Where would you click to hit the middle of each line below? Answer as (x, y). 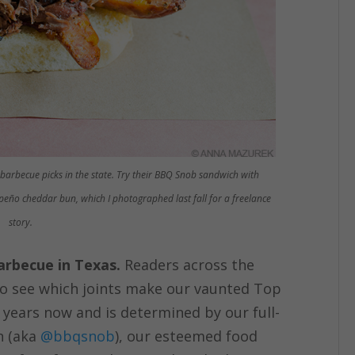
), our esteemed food (187, 336)
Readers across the (190, 265)
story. (22, 223)
